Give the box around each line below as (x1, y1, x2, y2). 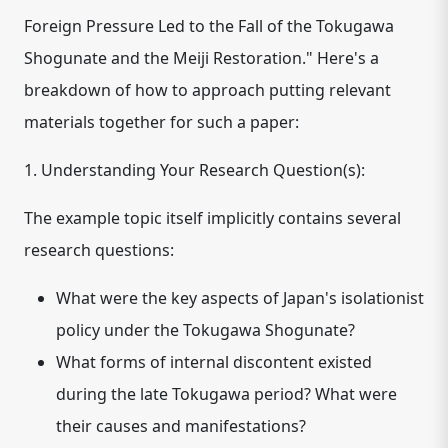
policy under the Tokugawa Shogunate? (56, 319, 355, 341)
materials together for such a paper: (24, 111, 299, 133)
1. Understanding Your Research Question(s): (24, 159, 365, 181)
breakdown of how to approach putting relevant (24, 79, 391, 101)
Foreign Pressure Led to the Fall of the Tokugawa (24, 15, 394, 37)
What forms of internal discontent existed (56, 351, 372, 373)
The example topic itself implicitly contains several (24, 207, 401, 229)
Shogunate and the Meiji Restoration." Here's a (24, 47, 379, 69)
